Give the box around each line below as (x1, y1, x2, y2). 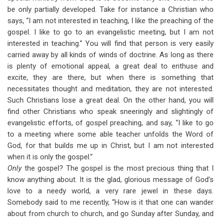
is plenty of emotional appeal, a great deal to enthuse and (7, 62, 214, 71)
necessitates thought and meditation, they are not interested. (7, 84, 214, 93)
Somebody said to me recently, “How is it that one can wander (7, 198, 214, 207)
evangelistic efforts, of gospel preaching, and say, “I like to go (7, 118, 214, 127)
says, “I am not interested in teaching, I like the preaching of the (7, 16, 214, 25)
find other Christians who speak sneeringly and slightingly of (7, 107, 214, 116)
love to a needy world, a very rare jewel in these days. (7, 186, 214, 195)
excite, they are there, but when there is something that (7, 73, 214, 82)
